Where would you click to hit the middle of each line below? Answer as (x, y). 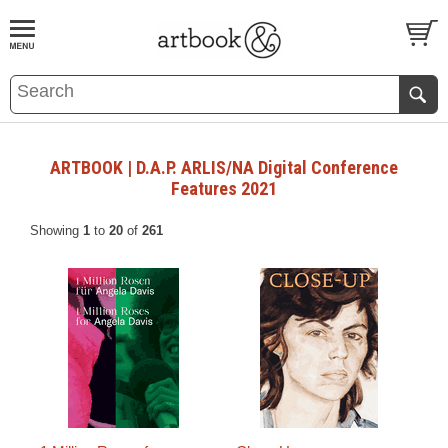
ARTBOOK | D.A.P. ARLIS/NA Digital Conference (224, 167)
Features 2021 (224, 188)
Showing (56, 230)
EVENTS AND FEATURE (163, 79)
